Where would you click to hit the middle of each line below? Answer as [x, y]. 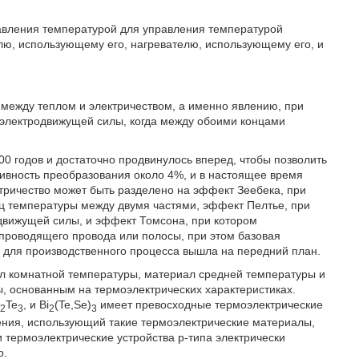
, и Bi [36, 305]
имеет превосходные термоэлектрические [210, 305]
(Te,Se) [73, 305]
